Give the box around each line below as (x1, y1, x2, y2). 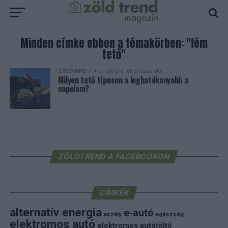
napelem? (58, 82, 90, 95)
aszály (103, 211, 122, 218)
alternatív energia (9, 206, 102, 219)
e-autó (123, 207, 153, 219)
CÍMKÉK (98, 188, 130, 197)
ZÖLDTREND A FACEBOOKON (57, 152, 172, 161)
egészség (155, 211, 184, 218)
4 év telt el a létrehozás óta (93, 68, 161, 74)
